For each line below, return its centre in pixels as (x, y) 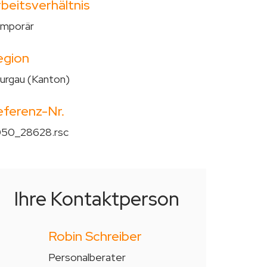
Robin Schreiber (95, 236)
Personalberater (87, 257)
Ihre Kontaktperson (97, 198)
